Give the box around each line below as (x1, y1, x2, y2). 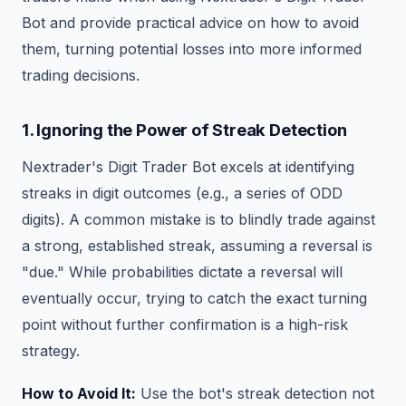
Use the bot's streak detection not (136, 383, 374, 402)
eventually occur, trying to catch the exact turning (22, 288, 367, 307)
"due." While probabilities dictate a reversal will (22, 262, 343, 281)
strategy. (22, 341, 80, 360)
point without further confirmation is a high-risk (22, 314, 348, 333)
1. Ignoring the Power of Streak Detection (22, 120, 347, 140)
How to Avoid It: (22, 383, 136, 402)
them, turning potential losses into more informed (22, 40, 362, 59)
